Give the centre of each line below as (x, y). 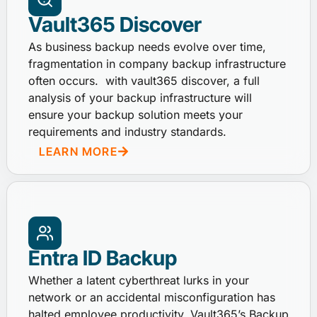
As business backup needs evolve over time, (147, 47)
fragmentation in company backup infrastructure (157, 64)
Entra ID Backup (102, 258)
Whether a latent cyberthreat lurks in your (138, 280)
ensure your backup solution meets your (135, 115)
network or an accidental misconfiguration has (151, 297)
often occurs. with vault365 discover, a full (144, 81)
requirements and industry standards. (127, 132)
